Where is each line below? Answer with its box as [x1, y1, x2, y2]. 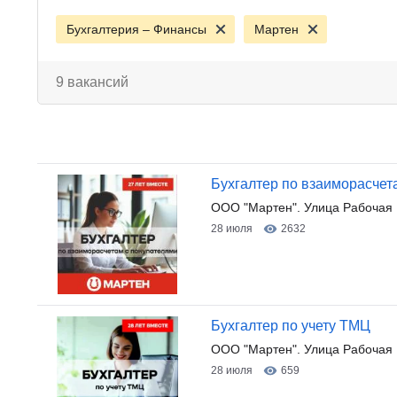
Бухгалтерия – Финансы [66, 22, 206, 36]
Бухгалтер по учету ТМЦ [211, 318, 370, 333]
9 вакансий [56, 74, 128, 90]
